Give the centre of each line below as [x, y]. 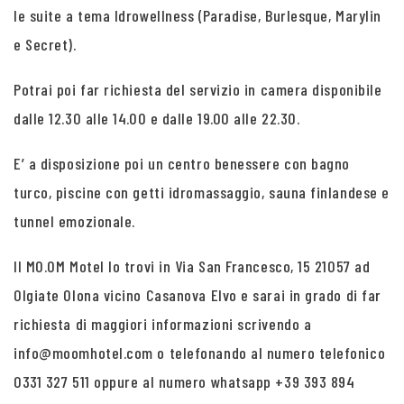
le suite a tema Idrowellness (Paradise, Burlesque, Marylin [197, 15]
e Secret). [45, 44]
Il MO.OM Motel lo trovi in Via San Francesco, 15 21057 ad [192, 266]
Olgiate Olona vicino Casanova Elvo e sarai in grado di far [197, 295]
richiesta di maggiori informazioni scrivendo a [163, 324]
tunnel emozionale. [74, 221]
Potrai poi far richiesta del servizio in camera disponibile [198, 89]
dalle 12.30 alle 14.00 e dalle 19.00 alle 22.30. [157, 118]
